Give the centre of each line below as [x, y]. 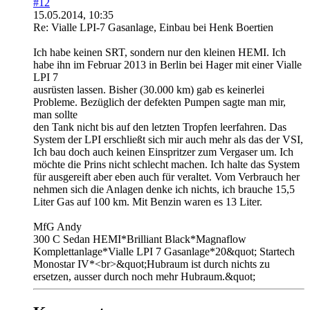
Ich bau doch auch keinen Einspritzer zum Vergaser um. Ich [163, 152]
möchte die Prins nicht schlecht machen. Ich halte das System [166, 164]
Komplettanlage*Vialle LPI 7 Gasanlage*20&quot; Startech [164, 251]
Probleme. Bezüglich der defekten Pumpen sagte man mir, [159, 102]
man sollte [55, 114]
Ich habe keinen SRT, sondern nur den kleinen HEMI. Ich [159, 52]
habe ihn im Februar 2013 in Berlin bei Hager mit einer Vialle [167, 64]
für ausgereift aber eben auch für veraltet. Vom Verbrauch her [166, 176]
